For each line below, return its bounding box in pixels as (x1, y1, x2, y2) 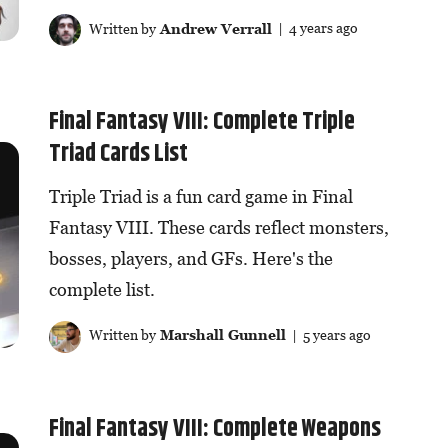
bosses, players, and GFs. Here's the (48, 248, 333, 270)
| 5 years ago (285, 326, 371, 344)
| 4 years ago (271, 19, 358, 37)
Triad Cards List (48, 136, 188, 173)
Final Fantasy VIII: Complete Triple (48, 104, 355, 141)
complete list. (48, 279, 155, 301)
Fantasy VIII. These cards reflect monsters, (48, 217, 389, 239)
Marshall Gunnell (155, 326, 286, 344)
